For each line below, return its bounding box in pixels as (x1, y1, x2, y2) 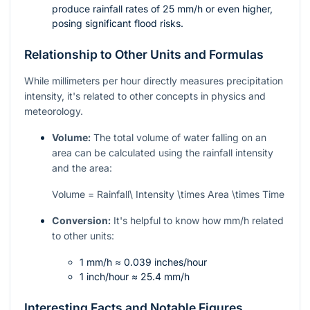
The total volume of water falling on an (91, 131, 266, 144)
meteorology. (24, 105, 83, 118)
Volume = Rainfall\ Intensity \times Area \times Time (52, 188, 284, 201)
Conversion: (52, 215, 111, 227)
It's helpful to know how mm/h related (111, 215, 284, 227)
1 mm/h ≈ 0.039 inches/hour (80, 256, 207, 268)
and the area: (52, 162, 112, 174)
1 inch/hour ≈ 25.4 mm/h (80, 271, 190, 283)
